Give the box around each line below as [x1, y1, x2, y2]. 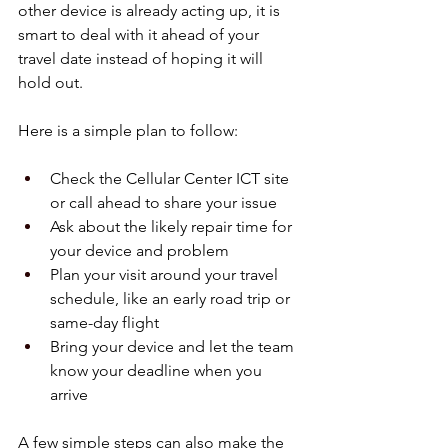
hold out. [18, 72, 83, 92]
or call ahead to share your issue [50, 192, 285, 212]
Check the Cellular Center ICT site [50, 168, 293, 188]
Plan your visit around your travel [50, 264, 282, 284]
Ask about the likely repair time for [50, 216, 296, 236]
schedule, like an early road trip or [50, 288, 294, 308]
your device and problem [50, 240, 237, 260]
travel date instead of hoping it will [18, 48, 267, 68]
